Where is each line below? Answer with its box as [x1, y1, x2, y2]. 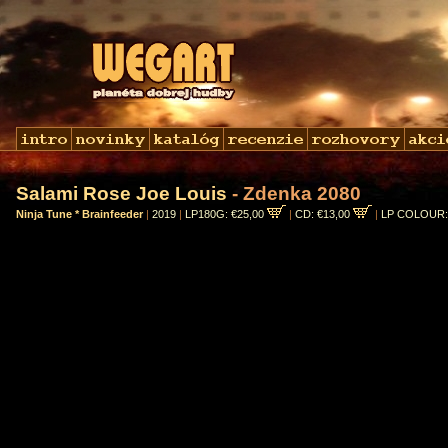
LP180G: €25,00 [185, 208, 267, 220]
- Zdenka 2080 [227, 183, 361, 204]
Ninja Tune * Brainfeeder [16, 208, 143, 220]
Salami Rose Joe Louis [16, 183, 227, 204]
